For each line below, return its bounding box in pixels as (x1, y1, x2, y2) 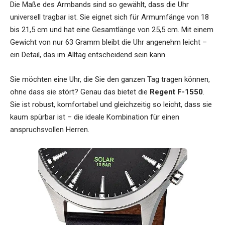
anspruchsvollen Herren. (10, 125, 89, 135)
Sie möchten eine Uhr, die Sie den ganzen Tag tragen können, (10, 75, 210, 84)
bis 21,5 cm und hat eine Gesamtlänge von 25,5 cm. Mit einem (10, 25, 213, 35)
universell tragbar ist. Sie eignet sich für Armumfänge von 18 (10, 13, 209, 22)
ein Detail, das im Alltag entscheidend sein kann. (10, 50, 167, 60)
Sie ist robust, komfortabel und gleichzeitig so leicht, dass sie (10, 100, 212, 109)
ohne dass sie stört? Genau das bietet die (10, 87, 150, 97)
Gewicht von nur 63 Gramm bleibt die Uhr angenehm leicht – (10, 38, 207, 47)
